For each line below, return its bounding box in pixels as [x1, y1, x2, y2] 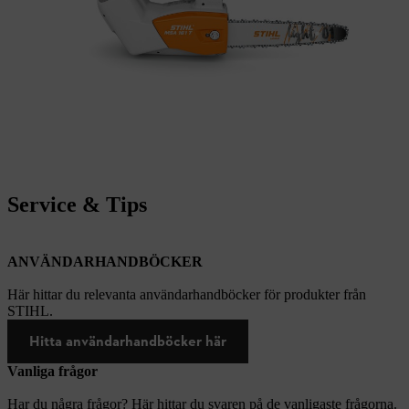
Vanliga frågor [7, 363, 98, 380]
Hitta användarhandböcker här [29, 332, 226, 351]
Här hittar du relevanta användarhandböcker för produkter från [7, 287, 366, 303]
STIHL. [7, 303, 53, 320]
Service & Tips [7, 193, 147, 217]
